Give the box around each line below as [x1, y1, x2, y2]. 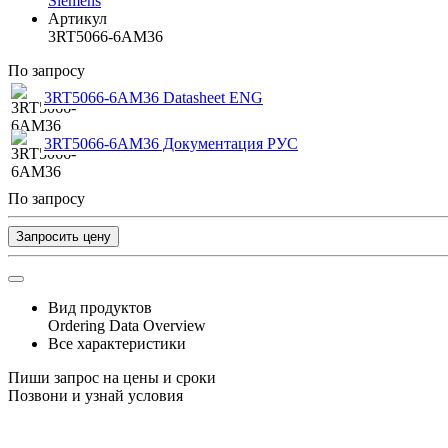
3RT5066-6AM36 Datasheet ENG [44, 88, 263, 106]
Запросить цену [16, 228, 111, 244]
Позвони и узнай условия [8, 386, 183, 404]
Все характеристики [48, 334, 186, 352]
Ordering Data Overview [48, 316, 206, 334]
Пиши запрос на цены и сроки [8, 368, 216, 386]
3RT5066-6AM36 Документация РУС [44, 134, 298, 152]
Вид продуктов [48, 298, 152, 316]
